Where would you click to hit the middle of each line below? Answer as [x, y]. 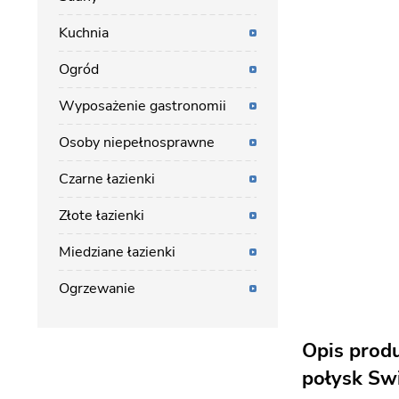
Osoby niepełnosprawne [137, 142]
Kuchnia [84, 33]
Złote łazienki [102, 216]
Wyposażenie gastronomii [142, 106]
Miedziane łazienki [117, 252]
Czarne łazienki [107, 179]
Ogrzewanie [97, 289]
